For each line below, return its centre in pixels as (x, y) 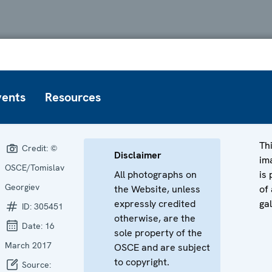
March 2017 (28, 245)
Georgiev (22, 187)
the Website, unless (157, 189)
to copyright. (142, 262)
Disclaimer (138, 155)
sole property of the (158, 233)
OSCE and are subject (162, 247)
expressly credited (155, 203)
